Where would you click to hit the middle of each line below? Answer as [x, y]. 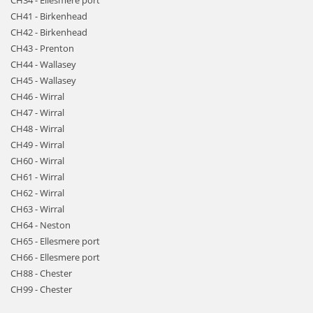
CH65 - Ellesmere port [55, 241]
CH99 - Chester [41, 289]
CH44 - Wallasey [43, 64]
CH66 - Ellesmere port [55, 257]
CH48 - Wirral [37, 129]
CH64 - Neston [41, 225]
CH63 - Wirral [37, 209]
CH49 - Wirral [37, 145]
